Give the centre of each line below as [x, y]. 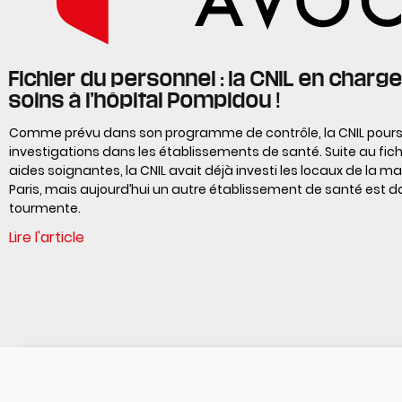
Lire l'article [47, 237]
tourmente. [45, 208]
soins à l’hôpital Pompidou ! [145, 99]
